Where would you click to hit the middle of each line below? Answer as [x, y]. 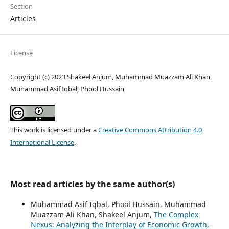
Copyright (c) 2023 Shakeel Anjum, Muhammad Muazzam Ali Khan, [111, 77]
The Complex [176, 215]
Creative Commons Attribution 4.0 [150, 130]
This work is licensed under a [54, 130]
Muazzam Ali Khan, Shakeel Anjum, [92, 215]
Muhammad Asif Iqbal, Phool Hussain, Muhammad [118, 204]
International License [42, 142]
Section [21, 6]
